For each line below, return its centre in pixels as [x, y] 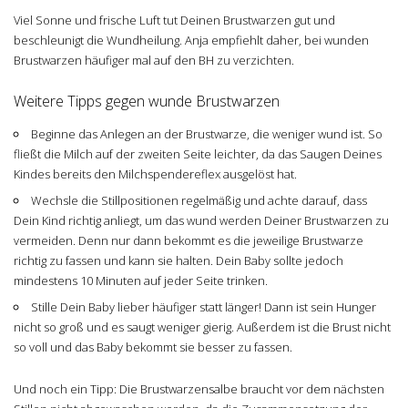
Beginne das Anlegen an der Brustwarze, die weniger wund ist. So [206, 133]
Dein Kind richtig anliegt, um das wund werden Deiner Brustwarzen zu [201, 220]
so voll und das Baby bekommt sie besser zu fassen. [153, 347]
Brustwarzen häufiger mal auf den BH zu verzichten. [154, 60]
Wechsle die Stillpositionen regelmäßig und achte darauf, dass [199, 200]
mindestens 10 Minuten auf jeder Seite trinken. [141, 280]
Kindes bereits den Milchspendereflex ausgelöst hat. [155, 173]
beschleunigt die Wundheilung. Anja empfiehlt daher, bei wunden [191, 40]
